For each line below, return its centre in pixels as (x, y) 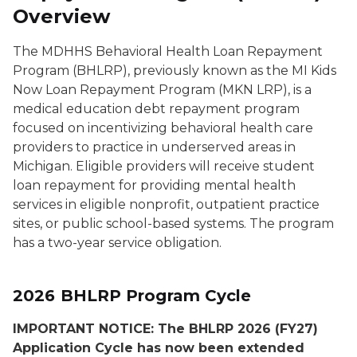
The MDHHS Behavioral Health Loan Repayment (168, 51)
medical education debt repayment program (156, 109)
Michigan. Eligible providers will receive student (164, 166)
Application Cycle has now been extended (159, 348)
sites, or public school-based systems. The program (173, 224)
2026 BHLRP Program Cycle (132, 296)
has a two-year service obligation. (117, 243)
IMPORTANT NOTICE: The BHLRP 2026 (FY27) (165, 329)
